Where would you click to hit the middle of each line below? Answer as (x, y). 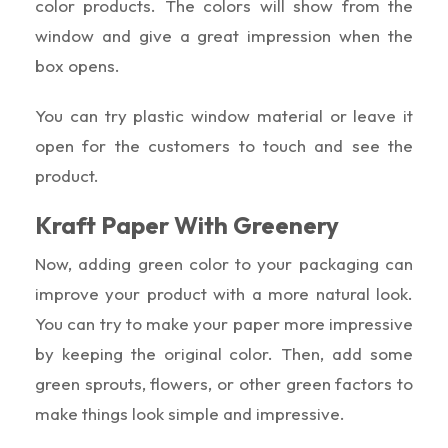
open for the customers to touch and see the (224, 145)
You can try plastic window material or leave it (224, 115)
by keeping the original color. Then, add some (224, 353)
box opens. (77, 65)
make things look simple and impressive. (190, 413)
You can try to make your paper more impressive (224, 323)
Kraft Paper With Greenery (187, 224)
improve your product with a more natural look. (224, 293)
